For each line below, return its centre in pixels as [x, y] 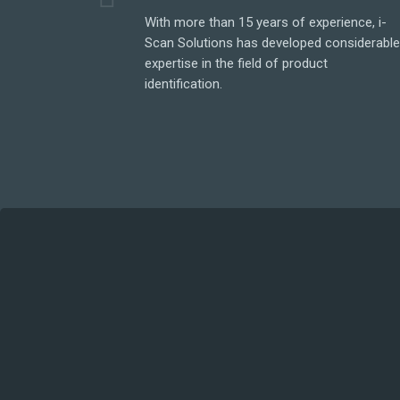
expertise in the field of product [237, 63]
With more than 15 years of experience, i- [266, 22]
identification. [184, 84]
